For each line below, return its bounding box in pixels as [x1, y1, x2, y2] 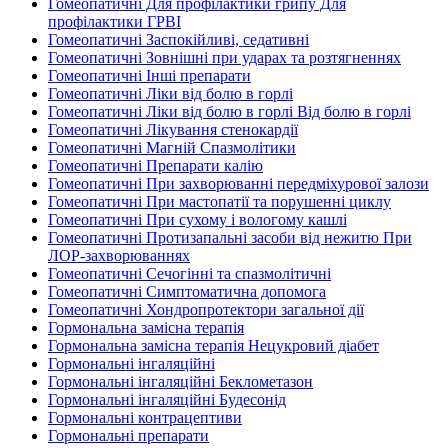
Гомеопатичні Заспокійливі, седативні [48, 31, 309, 48]
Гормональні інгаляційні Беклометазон [48, 373, 313, 390]
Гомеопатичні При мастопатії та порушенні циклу [48, 193, 391, 210]
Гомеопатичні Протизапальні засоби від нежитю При [48, 229, 412, 246]
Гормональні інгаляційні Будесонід [48, 391, 286, 408]
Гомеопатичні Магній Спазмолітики [48, 139, 296, 156]
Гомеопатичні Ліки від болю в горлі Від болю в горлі [48, 103, 411, 120]
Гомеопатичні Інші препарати [48, 67, 251, 84]
